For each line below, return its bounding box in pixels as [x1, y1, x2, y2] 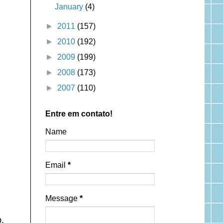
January [54, 2, 85, 11]
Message [45, 194, 80, 203]
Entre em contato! [45, 109, 112, 118]
